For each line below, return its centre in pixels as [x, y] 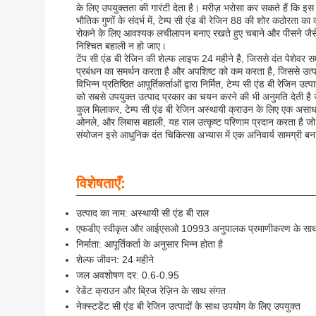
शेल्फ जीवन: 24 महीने [115, 260]
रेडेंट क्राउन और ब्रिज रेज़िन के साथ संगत [151, 291]
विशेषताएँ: [101, 183]
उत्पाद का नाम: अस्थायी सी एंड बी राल [142, 213]
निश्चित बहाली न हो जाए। [121, 46]
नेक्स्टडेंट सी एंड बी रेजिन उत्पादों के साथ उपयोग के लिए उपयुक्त [188, 306]
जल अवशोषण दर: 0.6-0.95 [128, 275]
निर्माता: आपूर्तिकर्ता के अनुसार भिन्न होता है [150, 244]
